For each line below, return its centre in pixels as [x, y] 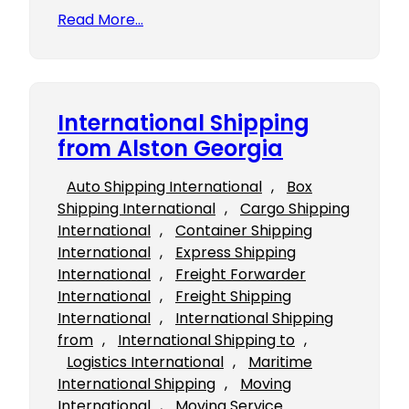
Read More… [100, 20]
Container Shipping [244, 231]
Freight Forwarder [241, 275]
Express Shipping [236, 253]
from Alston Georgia [170, 149]
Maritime [280, 362]
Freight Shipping [233, 297]
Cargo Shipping [295, 209]
